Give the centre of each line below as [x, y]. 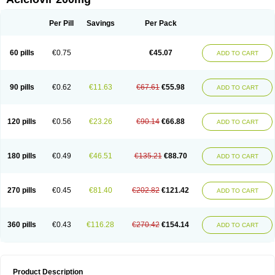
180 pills [22, 156]
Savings [100, 23]
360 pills [22, 225]
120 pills [22, 122]
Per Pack [161, 23]
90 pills [22, 87]
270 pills [22, 190]
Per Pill [61, 23]
